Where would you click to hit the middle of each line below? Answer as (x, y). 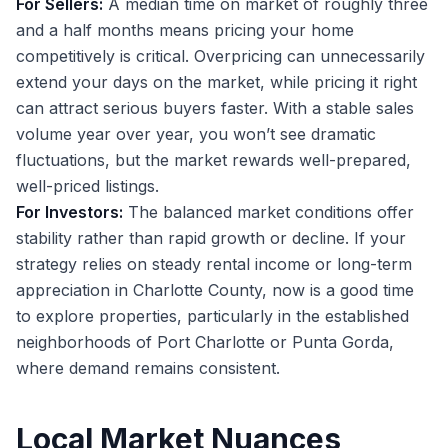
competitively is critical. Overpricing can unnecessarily (220, 56)
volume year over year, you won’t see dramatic (196, 134)
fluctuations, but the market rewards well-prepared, (213, 160)
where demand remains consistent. (148, 368)
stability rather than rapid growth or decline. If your (211, 238)
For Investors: (69, 212)
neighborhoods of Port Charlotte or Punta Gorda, (205, 342)
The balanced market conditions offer (268, 212)
